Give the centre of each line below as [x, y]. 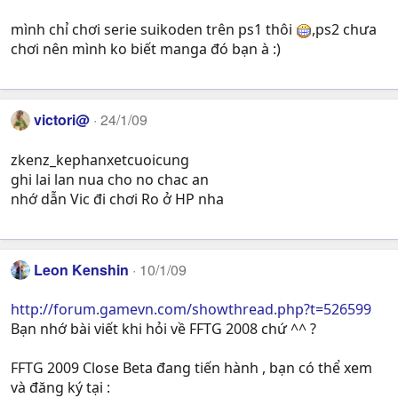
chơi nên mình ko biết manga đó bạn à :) [146, 49]
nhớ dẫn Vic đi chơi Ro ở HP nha [117, 199]
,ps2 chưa [344, 30]
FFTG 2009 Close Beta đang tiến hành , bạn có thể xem [191, 368]
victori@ [62, 120]
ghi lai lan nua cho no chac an [110, 179]
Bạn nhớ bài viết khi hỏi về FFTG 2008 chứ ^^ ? [163, 329]
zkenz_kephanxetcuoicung [100, 159]
